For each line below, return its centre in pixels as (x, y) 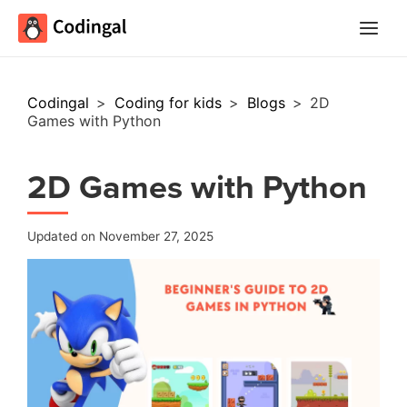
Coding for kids (170, 103)
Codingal (60, 103)
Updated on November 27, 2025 (120, 237)
